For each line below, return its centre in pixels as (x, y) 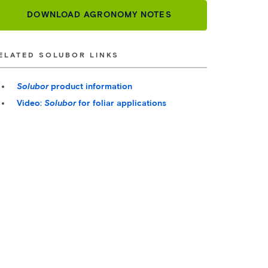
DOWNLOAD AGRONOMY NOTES (99, 15)
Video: (31, 103)
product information (90, 86)
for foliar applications (121, 103)
